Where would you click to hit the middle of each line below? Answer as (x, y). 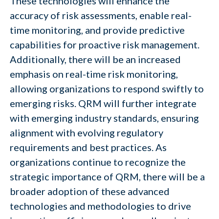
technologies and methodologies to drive (100, 206)
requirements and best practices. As (88, 147)
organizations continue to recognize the (98, 162)
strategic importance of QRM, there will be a (107, 176)
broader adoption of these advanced (90, 191)
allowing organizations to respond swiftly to (107, 88)
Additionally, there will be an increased (95, 59)
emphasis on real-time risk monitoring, (94, 74)
